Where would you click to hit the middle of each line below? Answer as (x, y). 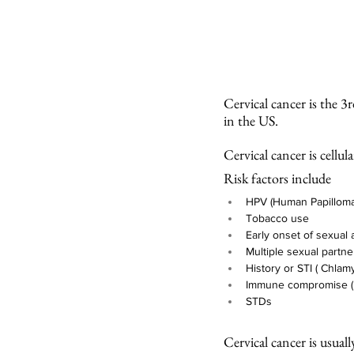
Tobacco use (277, 218)
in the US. (252, 121)
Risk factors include (277, 179)
